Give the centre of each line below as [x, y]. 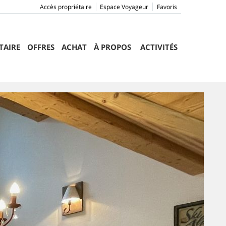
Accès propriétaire [66, 7]
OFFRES [41, 47]
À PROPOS [112, 47]
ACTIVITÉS [159, 47]
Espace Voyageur [124, 7]
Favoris [167, 7]
